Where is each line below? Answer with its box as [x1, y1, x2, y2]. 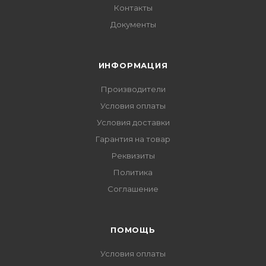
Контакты [113, 3, 153, 12]
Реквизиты [111, 151, 155, 160]
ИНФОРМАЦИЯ [98, 61, 168, 70]
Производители [100, 84, 166, 94]
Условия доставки [96, 118, 170, 127]
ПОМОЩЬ [110, 225, 156, 235]
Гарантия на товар [96, 134, 170, 144]
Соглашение [107, 184, 159, 194]
